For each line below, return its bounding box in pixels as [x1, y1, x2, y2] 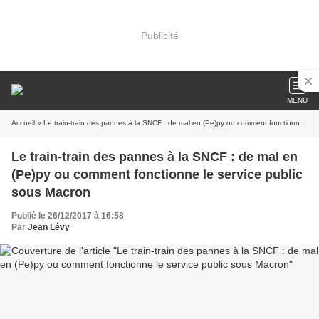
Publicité [140, 29, 179, 41]
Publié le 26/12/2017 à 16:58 [11, 211, 124, 221]
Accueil [11, 119, 35, 127]
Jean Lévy [28, 222, 70, 232]
